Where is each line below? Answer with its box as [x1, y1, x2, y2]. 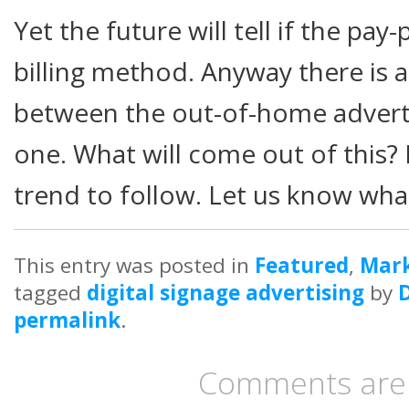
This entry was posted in [14, 251, 255, 280]
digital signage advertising [87, 278, 364, 308]
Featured [255, 251, 349, 280]
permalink [14, 306, 121, 335]
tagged [14, 278, 87, 308]
